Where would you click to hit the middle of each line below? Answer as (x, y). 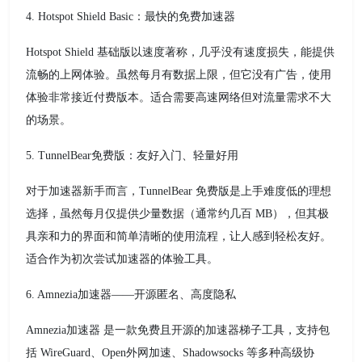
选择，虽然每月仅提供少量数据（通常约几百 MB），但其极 (177, 214)
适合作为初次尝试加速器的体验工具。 (122, 259)
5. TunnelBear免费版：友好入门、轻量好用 (132, 156)
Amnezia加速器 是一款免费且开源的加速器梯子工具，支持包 (178, 330)
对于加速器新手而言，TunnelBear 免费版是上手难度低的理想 (179, 192)
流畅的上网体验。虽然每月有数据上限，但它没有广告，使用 (179, 75)
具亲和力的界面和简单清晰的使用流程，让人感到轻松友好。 (179, 237)
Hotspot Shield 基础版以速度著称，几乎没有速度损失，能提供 (180, 53)
